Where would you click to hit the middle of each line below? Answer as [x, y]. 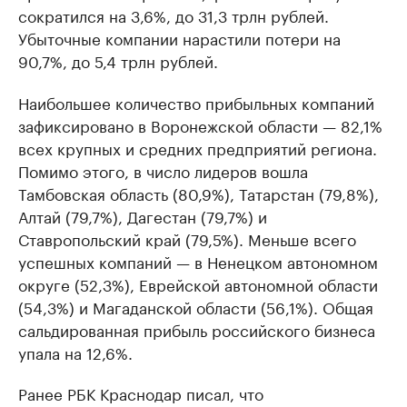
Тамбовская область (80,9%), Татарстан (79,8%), [199, 193]
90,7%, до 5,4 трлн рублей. [118, 60]
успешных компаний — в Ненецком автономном [198, 261]
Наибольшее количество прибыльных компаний [196, 102]
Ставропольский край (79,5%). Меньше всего [187, 238]
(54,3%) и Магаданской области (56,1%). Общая [196, 307]
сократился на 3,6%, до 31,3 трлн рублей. [174, 15]
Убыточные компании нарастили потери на [179, 38]
